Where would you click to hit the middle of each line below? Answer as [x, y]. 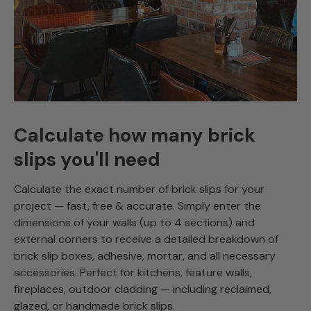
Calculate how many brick [135, 135]
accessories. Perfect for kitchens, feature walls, [133, 273]
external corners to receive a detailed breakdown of [146, 239]
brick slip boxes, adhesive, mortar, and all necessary [145, 256]
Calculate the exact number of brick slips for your [139, 190]
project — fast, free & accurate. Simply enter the [137, 206]
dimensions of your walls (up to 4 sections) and [134, 223]
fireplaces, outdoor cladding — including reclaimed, [143, 289]
